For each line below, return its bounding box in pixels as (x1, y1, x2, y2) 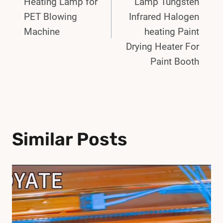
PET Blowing (24, 10, 77, 22)
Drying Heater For (126, 40, 199, 52)
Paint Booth (150, 55, 199, 67)
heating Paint (144, 25, 199, 37)
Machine (24, 25, 60, 37)
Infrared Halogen (129, 10, 199, 22)
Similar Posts (12, 128, 127, 150)
